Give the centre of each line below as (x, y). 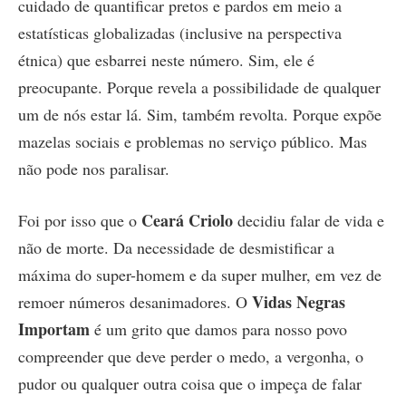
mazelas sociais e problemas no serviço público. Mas (193, 141)
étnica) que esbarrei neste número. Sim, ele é (166, 59)
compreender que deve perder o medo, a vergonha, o (191, 357)
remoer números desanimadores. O (135, 302)
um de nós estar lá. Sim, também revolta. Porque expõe (200, 114)
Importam (54, 329)
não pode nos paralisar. (94, 168)
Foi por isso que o (80, 221)
